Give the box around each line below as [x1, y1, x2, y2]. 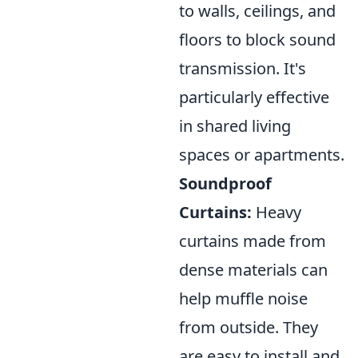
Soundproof [179, 173, 272, 194]
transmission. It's [179, 58, 306, 79]
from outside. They [179, 316, 318, 338]
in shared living [179, 115, 291, 137]
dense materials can [179, 259, 328, 280]
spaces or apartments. [179, 144, 344, 165]
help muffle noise [179, 288, 308, 309]
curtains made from [179, 230, 326, 252]
